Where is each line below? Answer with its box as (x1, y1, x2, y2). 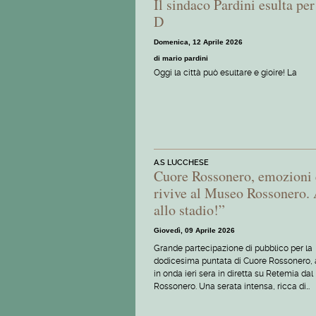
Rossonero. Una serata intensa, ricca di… (154, 281, 310, 292)
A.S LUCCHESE (154, 158, 209, 168)
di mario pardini (154, 54, 208, 62)
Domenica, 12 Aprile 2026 (154, 37, 243, 46)
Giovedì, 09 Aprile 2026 (154, 226, 235, 235)
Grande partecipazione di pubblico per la (154, 243, 312, 254)
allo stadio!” (154, 200, 225, 220)
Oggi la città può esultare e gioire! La (154, 67, 297, 78)
